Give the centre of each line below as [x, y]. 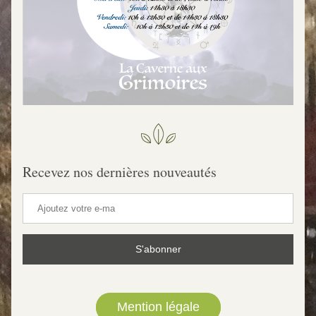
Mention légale [158, 307]
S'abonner [158, 249]
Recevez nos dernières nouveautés [120, 172]
